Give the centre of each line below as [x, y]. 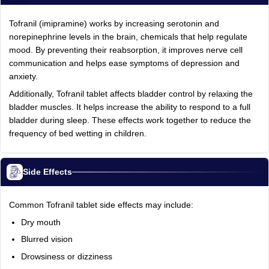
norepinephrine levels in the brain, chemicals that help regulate [128, 37]
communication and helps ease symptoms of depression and [124, 63]
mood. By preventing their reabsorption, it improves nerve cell [125, 50]
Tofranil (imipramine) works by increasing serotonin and [114, 23]
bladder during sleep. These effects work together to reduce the [130, 120]
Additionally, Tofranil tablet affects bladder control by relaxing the [131, 94]
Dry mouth [41, 222]
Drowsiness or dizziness [66, 257]
